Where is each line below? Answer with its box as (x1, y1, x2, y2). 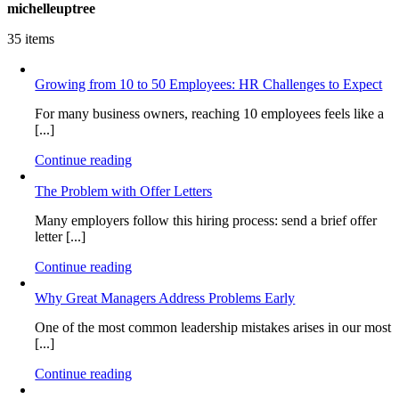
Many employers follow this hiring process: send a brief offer (35, 212, 378, 228)
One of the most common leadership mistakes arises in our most (35, 319, 392, 335)
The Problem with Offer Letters (35, 183, 213, 199)
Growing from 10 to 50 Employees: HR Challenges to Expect (35, 76, 383, 92)
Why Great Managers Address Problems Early (35, 289, 296, 305)
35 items (7, 30, 54, 46)
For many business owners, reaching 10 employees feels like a (35, 105, 385, 121)
